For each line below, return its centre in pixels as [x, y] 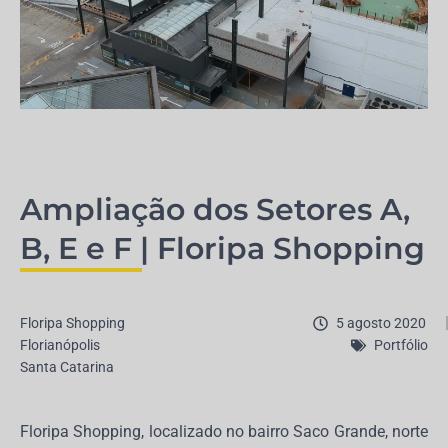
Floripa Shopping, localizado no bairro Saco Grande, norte [224, 431]
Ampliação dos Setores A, [215, 209]
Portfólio [401, 345]
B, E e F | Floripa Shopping [222, 248]
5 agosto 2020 [381, 323]
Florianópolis [60, 345]
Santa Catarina [67, 367]
